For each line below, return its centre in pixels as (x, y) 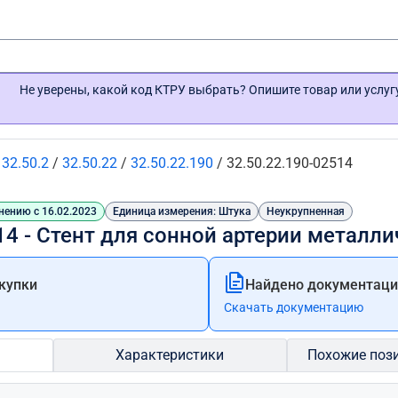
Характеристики (170, 355)
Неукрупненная (306, 211)
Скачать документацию (294, 307)
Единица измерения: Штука (182, 211)
